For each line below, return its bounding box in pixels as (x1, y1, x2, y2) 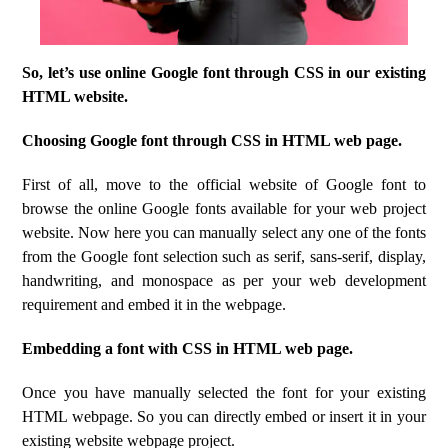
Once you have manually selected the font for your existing (22, 384, 426, 401)
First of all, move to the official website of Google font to (22, 176, 426, 193)
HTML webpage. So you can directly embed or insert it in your (22, 408, 426, 425)
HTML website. (22, 88, 129, 105)
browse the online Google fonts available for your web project (22, 200, 426, 217)
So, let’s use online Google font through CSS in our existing (22, 64, 426, 81)
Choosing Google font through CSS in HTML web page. (22, 132, 403, 149)
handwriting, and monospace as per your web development (22, 272, 426, 289)
